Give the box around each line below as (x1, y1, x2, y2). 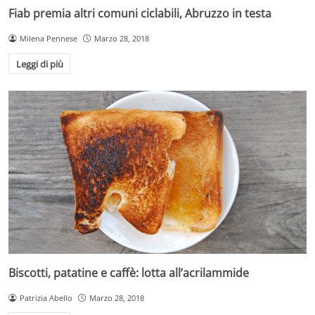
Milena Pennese (19, 32, 77, 44)
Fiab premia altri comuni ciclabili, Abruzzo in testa (8, 5, 271, 21)
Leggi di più (15, 57, 63, 70)
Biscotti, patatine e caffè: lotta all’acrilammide (8, 264, 249, 281)
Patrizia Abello (19, 292, 72, 303)
